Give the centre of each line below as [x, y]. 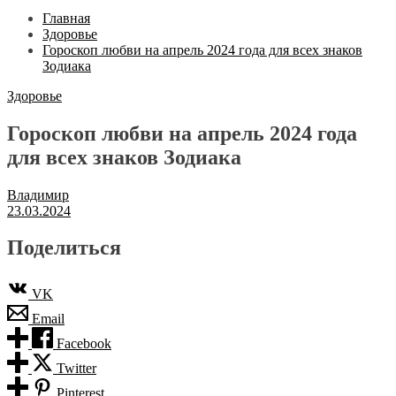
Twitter [76, 369]
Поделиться [64, 248]
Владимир [38, 194]
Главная [66, 18]
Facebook [84, 344]
